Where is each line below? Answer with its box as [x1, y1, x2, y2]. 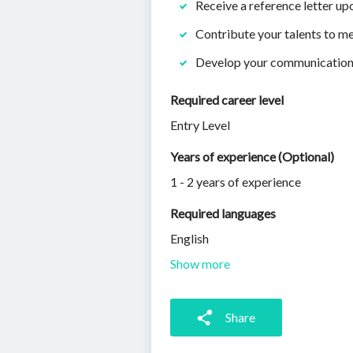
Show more [170, 256, 230, 271]
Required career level [170, 92, 284, 107]
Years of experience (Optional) [170, 149, 334, 164]
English [170, 231, 209, 246]
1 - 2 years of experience [170, 174, 301, 189]
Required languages [170, 206, 276, 221]
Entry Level [170, 117, 230, 132]
